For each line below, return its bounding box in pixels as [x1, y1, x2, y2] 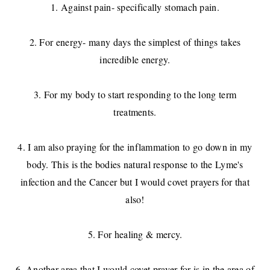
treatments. [113, 105, 157, 119]
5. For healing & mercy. [87, 228, 183, 241]
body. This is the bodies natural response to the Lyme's [27, 158, 243, 171]
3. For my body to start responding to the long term [33, 88, 237, 101]
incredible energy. [99, 53, 171, 66]
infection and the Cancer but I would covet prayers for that [20, 175, 250, 189]
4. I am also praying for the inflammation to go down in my [17, 140, 253, 154]
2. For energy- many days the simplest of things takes [29, 36, 241, 49]
